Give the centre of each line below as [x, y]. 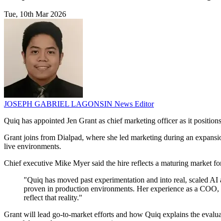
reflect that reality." [53, 198]
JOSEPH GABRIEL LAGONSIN [59, 104]
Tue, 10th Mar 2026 [35, 14]
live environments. [33, 147]
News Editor [134, 104]
